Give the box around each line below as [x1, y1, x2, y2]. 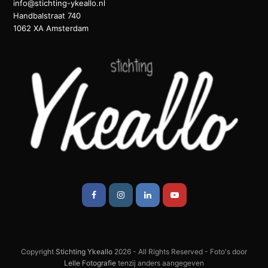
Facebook [95, 188, 135, 199]
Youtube [178, 188, 211, 199]
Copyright [21, 246, 56, 256]
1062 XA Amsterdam [13, 23, 89, 33]
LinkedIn [150, 188, 184, 199]
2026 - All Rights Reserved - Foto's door [112, 246, 247, 256]
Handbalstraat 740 [13, 10, 81, 20]
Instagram [123, 188, 163, 199]
